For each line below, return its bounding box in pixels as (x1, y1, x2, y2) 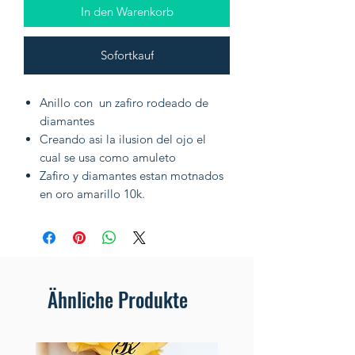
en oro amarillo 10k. (40, 186, 145, 202)
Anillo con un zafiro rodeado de (40, 95, 208, 111)
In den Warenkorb (80, 4, 174, 20)
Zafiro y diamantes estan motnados (40, 168, 223, 184)
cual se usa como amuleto (40, 150, 176, 166)
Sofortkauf (100, 48, 154, 63)
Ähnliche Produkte (48, 284, 188, 315)
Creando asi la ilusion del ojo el (40, 132, 206, 147)
